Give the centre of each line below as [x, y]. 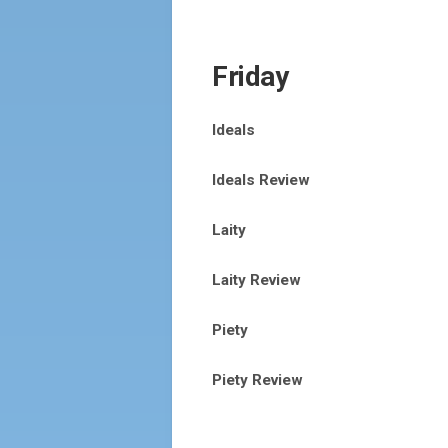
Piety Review [257, 380]
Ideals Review [261, 180]
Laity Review [256, 280]
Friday [250, 76]
